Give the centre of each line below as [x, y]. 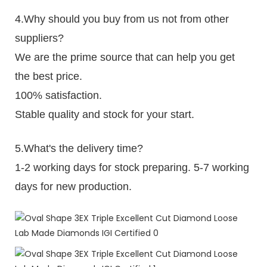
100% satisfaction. [58, 95]
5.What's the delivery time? [79, 148]
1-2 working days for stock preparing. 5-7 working [132, 167]
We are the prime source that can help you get [125, 57]
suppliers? [39, 38]
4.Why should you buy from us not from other [122, 19]
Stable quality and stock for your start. [105, 114]
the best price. [49, 76]
